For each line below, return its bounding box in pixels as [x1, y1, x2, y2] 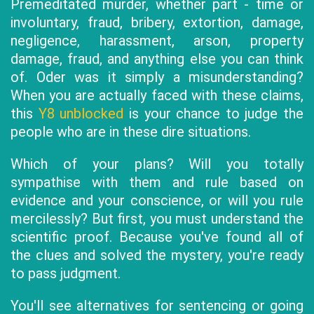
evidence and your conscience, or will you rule [11, 192, 303, 209]
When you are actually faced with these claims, [11, 87, 303, 104]
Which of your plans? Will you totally [11, 156, 303, 172]
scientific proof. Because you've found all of [11, 228, 303, 245]
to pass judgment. [11, 265, 121, 282]
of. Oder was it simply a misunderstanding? [11, 69, 303, 86]
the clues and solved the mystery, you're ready [11, 247, 303, 264]
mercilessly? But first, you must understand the [11, 210, 303, 227]
